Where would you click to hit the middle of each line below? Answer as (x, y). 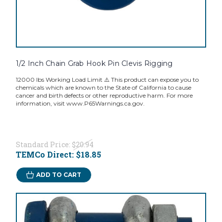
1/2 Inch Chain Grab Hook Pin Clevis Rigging (94, 64)
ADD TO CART (58, 175)
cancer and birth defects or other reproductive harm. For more (104, 96)
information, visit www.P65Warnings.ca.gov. (80, 104)
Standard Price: (44, 145)
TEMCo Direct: (46, 155)
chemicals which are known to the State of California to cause (103, 88)
